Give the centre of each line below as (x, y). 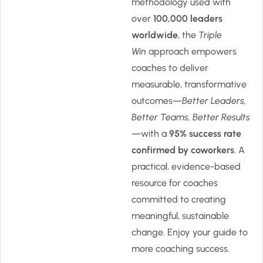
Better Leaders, (214, 101)
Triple (210, 35)
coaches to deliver (170, 68)
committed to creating (179, 199)
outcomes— (157, 101)
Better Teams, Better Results (191, 117)
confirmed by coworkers (183, 150)
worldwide (155, 35)
